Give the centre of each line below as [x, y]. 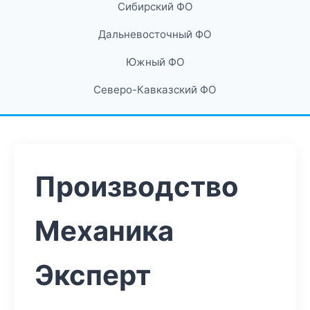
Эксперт [93, 275]
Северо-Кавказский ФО [155, 90]
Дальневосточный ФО [155, 34]
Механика [104, 231]
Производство [137, 186]
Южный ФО [155, 62]
